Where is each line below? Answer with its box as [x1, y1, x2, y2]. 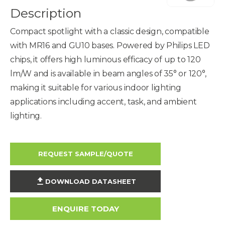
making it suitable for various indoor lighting [10, 83, 181, 93]
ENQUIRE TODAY [52, 203, 119, 213]
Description [10, 6, 81, 21]
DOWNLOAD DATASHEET [45, 177, 136, 185]
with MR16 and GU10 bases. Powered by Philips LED [10, 41, 210, 51]
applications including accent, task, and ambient [10, 97, 197, 107]
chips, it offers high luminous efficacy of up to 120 [10, 55, 201, 65]
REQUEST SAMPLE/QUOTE [38, 149, 133, 158]
